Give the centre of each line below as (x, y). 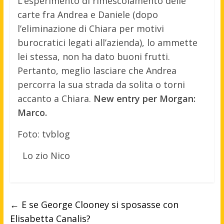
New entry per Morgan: (143, 99)
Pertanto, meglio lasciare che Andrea (97, 71)
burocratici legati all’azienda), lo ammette (107, 43)
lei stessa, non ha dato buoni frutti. (93, 57)
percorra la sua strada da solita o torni (101, 85)
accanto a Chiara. (54, 99)
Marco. (32, 113)
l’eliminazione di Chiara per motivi (90, 29)
